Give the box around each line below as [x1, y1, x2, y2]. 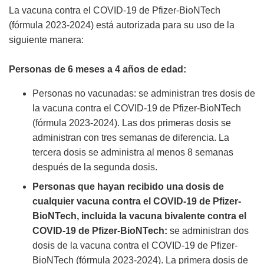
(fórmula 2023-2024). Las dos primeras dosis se [32, 118, 231, 128]
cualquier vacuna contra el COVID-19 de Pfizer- [32, 196, 241, 207]
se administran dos [167, 226, 249, 236]
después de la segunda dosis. [32, 162, 157, 173]
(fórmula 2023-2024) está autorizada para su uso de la [9, 20, 235, 31]
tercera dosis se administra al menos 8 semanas [32, 147, 233, 158]
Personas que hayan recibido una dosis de [32, 181, 224, 192]
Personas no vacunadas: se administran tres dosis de [32, 88, 255, 99]
